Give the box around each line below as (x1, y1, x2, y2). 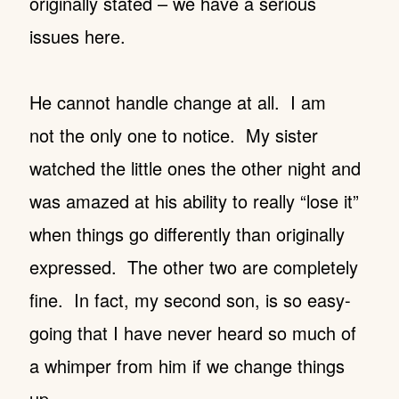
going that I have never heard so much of (28, 320, 356, 346)
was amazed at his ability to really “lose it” (28, 188, 359, 214)
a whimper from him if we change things (28, 353, 345, 379)
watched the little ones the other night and (28, 155, 361, 181)
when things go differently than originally (28, 221, 345, 247)
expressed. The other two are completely (28, 254, 358, 280)
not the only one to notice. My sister (28, 122, 318, 148)
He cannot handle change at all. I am (28, 89, 326, 115)
